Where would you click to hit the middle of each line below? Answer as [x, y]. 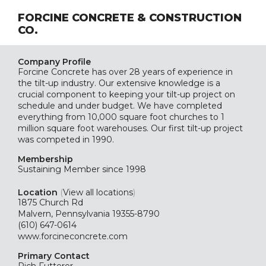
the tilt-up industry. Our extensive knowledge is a [119, 83]
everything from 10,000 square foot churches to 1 [121, 117]
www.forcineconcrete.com [73, 236]
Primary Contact [54, 256]
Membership [45, 159]
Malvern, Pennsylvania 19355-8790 [89, 214]
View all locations [98, 192]
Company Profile [54, 62]
